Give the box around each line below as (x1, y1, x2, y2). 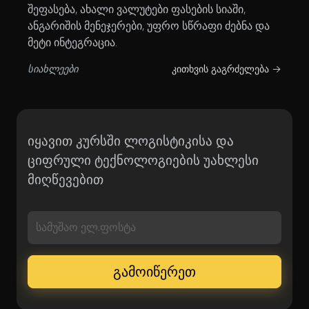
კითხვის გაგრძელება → (172, 61, 281, 75)
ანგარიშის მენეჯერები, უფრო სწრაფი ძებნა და (28, 17, 270, 33)
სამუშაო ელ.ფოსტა (36, 219, 136, 235)
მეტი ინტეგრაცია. (28, 34, 117, 50)
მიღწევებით (28, 169, 103, 188)
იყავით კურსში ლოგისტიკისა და (28, 130, 234, 150)
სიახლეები (28, 61, 78, 75)
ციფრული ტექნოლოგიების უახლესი (28, 150, 259, 169)
